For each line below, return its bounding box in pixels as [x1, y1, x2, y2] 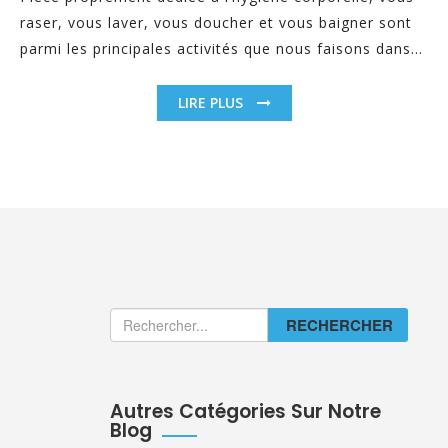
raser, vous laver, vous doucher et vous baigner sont [20, 12, 412, 32]
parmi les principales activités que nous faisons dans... [20, 38, 423, 58]
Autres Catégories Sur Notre [110, 397, 381, 425]
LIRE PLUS [177, 92, 247, 112]
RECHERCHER [286, 313, 393, 336]
